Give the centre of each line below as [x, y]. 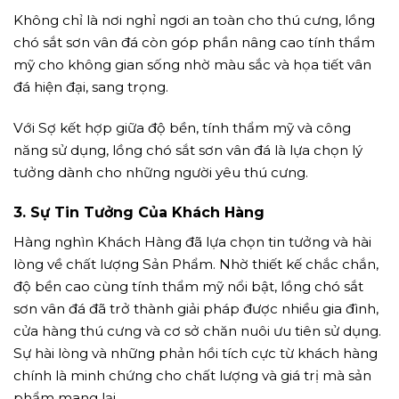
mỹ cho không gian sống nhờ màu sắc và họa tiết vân [192, 64]
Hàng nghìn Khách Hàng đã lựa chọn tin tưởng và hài [192, 242]
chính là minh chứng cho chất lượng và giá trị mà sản [192, 376]
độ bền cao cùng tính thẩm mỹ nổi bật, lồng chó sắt [188, 287]
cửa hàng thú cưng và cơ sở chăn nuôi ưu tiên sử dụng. [197, 331]
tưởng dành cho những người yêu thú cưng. [161, 172]
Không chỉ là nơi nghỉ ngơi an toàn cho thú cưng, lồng [194, 20]
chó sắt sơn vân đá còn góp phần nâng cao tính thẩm [194, 42]
